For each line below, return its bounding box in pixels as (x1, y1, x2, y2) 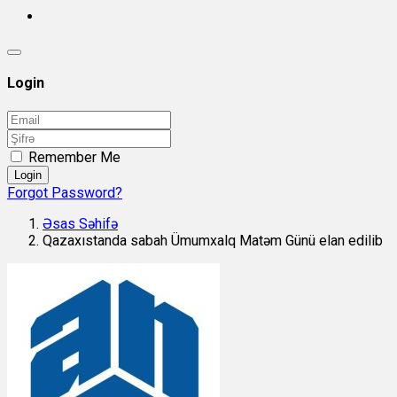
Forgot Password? (7, 183, 122, 201)
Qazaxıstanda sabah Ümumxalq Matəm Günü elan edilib (43, 231, 383, 249)
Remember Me (28, 148, 121, 166)
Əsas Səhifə (43, 214, 118, 232)
